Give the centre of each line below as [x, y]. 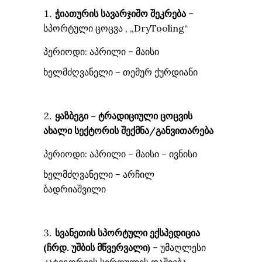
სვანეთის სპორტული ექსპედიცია [127, 233]
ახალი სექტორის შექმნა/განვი [111, 130]
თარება [196, 130]
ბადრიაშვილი [75, 189]
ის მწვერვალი [116, 247]
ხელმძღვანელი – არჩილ [99, 174]
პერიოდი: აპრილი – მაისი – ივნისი [120, 154]
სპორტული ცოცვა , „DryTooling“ [116, 28]
